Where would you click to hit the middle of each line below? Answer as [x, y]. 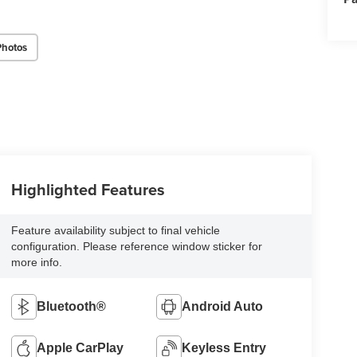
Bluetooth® [71, 307]
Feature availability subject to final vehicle [115, 231]
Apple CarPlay [80, 348]
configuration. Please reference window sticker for [136, 247]
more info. [36, 263]
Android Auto [223, 307]
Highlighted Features [88, 190]
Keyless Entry [224, 348]
